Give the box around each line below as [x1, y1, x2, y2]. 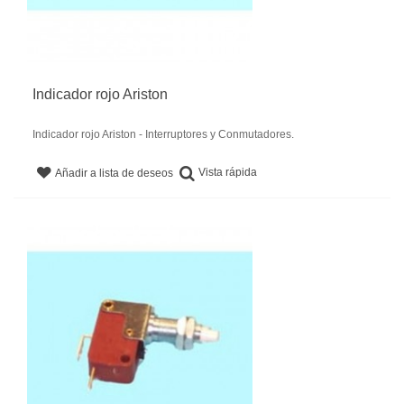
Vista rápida [198, 166, 258, 179]
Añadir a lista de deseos [55, 167, 174, 180]
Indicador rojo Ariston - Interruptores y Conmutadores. [32, 128, 294, 142]
